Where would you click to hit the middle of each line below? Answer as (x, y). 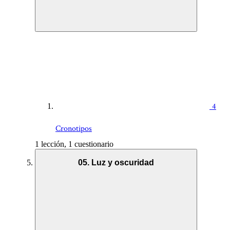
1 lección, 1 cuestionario (74, 144)
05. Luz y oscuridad (116, 163)
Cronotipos (74, 128)
